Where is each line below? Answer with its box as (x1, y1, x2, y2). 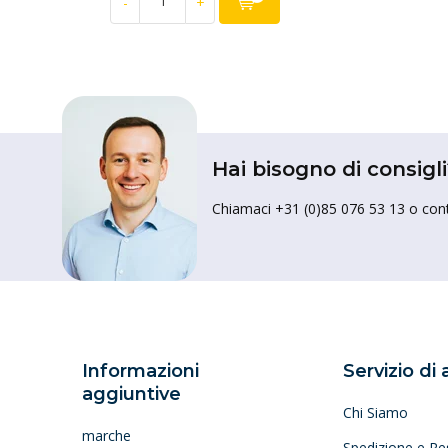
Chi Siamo (342, 403, 408, 422)
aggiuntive (82, 383, 181, 405)
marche (82, 426, 131, 445)
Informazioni (82, 360, 199, 382)
